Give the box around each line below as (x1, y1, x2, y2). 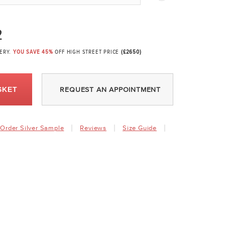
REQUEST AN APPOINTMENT (60, 85, 161, 94)
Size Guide (123, 124, 157, 132)
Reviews (80, 124, 107, 132)
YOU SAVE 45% (13, 49, 55, 56)
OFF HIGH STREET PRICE (55, 49, 122, 56)
